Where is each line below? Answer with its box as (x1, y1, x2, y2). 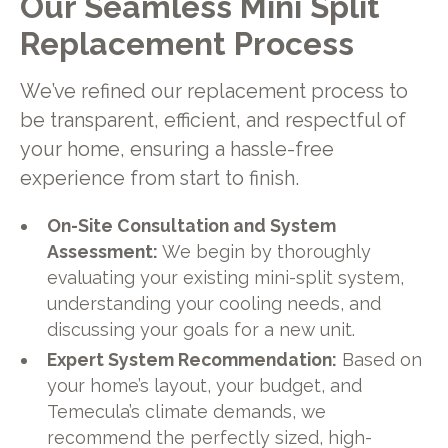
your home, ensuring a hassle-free (19, 138, 334, 162)
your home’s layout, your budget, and (47, 374, 363, 396)
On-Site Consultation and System (47, 215, 337, 237)
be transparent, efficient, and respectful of (19, 109, 406, 133)
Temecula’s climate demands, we (47, 400, 327, 422)
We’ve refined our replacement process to (19, 80, 408, 104)
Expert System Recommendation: (47, 348, 338, 370)
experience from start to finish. (19, 167, 299, 191)
